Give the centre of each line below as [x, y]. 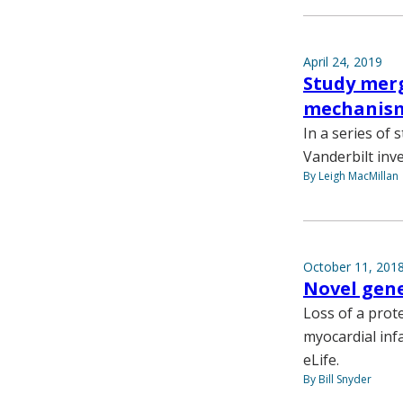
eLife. [321, 359]
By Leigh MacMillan [351, 175]
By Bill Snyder [337, 379]
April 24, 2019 [343, 61]
